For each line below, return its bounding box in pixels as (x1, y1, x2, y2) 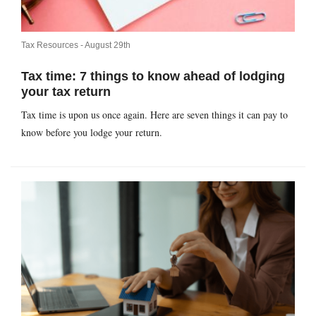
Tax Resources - (21, 39, 85, 50)
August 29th (85, 39, 130, 50)
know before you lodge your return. (21, 125, 162, 139)
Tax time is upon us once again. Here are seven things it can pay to (21, 107, 288, 121)
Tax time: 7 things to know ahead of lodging (21, 68, 285, 83)
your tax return (21, 84, 111, 99)
